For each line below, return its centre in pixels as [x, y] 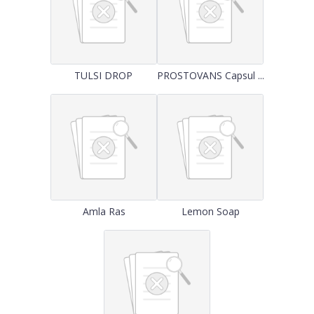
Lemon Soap [210, 211]
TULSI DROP [103, 75]
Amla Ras [104, 211]
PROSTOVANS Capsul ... [210, 75]
